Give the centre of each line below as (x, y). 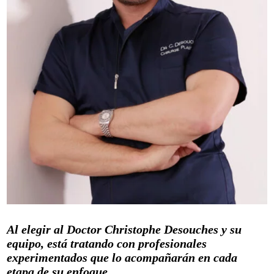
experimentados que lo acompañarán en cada (122, 257)
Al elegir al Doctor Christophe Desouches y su (124, 229)
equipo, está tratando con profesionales (107, 243)
